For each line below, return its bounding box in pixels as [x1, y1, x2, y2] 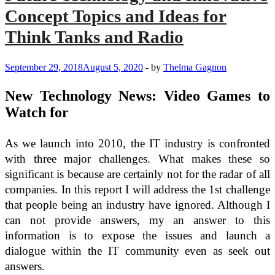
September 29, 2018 [5, 62, 83, 73]
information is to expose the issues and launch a [5, 229, 270, 242]
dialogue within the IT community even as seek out [5, 244, 270, 258]
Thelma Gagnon [163, 62, 227, 73]
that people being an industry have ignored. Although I [5, 198, 270, 212]
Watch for [5, 104, 69, 121]
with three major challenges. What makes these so [5, 152, 270, 166]
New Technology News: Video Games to [5, 88, 270, 104]
